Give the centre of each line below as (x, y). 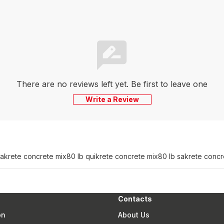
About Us (134, 215)
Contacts (135, 199)
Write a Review (112, 99)
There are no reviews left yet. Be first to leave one (112, 84)
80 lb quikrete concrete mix (112, 156)
